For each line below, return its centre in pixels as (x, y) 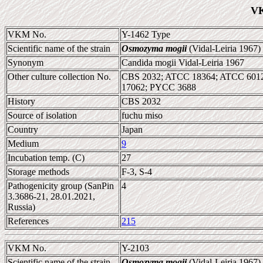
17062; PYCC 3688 (159, 87)
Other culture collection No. (59, 77)
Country (23, 129)
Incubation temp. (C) (46, 158)
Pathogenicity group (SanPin (61, 186)
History (21, 101)
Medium (23, 144)
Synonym (26, 63)
